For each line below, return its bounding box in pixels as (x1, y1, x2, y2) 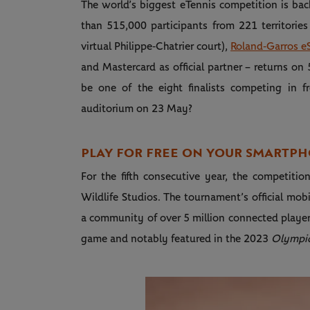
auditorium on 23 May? (81, 103, 192, 115)
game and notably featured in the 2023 (81, 233, 271, 245)
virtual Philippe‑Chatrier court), (81, 41, 231, 53)
